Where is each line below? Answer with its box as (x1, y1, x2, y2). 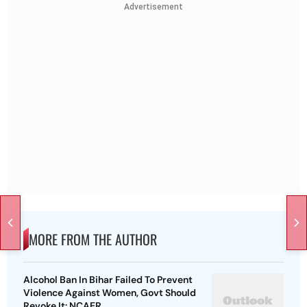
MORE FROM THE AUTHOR (29, 229, 157, 250)
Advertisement (124, 2, 183, 12)
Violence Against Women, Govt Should (23, 286, 196, 299)
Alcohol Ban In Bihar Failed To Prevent (23, 273, 193, 286)
